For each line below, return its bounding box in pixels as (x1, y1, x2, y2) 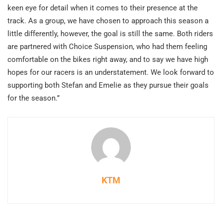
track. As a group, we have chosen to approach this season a (7, 16, 209, 26)
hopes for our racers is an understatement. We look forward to (7, 68, 214, 77)
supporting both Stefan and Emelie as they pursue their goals (7, 81, 209, 90)
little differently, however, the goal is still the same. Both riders (7, 29, 213, 39)
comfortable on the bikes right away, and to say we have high (7, 55, 208, 64)
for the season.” (7, 94, 59, 103)
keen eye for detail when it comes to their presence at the (7, 3, 198, 13)
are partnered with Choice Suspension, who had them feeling (7, 42, 207, 52)
